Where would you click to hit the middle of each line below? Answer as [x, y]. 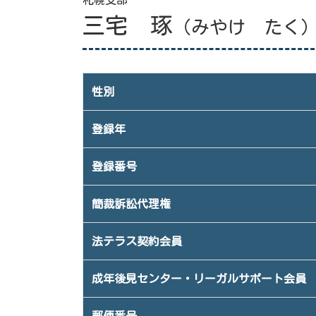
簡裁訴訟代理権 [131, 204]
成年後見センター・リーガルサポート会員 [199, 279]
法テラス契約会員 [137, 241]
